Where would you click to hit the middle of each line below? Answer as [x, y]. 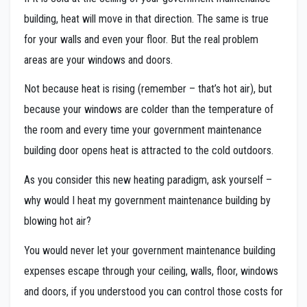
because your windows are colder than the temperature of [149, 110]
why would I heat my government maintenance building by [147, 201]
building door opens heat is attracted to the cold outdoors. [149, 151]
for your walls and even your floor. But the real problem [141, 39]
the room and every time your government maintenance [143, 130]
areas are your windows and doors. [98, 60]
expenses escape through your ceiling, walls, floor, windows [151, 271]
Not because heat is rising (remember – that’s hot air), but [148, 89]
